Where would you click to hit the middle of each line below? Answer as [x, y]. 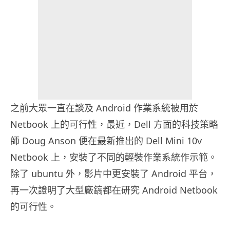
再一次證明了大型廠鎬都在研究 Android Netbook [114, 190]
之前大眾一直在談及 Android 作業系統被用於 [104, 108]
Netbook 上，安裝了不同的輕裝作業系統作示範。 [114, 157]
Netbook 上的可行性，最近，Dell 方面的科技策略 [114, 124]
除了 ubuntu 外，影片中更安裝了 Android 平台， [113, 173]
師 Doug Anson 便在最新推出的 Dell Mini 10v [106, 140]
